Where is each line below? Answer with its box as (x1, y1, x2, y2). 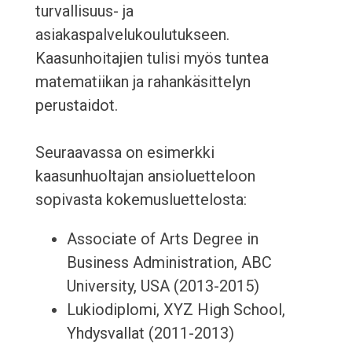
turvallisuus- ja (35, 2, 134, 21)
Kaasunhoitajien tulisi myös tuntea (35, 49, 269, 68)
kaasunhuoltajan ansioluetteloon (35, 167, 255, 186)
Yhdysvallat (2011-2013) (66, 324, 234, 343)
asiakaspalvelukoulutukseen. (35, 25, 229, 45)
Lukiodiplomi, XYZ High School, (66, 300, 285, 320)
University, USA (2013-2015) (66, 277, 259, 296)
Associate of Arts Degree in (66, 229, 258, 249)
